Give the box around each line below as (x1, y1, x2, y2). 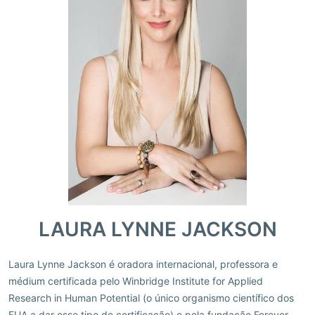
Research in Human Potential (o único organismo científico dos (8, 292, 294, 304)
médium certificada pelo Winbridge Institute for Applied (8, 276, 263, 288)
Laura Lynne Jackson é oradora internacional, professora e (8, 259, 278, 271)
